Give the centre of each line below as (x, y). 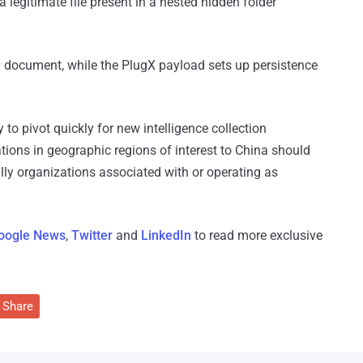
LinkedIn (166, 236)
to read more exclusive (257, 236)
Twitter (92, 236)
